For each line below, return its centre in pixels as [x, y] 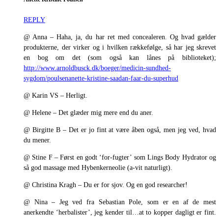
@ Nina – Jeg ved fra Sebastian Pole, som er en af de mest [120, 202]
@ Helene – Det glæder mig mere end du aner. [88, 112]
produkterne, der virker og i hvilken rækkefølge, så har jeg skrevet [120, 47]
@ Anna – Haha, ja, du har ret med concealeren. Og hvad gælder [120, 37]
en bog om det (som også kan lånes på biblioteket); [120, 57]
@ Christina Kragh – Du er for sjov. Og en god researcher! [106, 185]
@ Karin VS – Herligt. [55, 95]
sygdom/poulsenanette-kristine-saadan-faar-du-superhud [101, 78]
